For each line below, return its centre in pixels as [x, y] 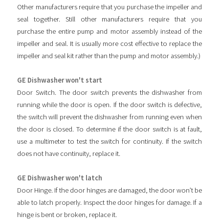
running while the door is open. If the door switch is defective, [109, 105]
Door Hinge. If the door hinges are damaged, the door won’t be [109, 190]
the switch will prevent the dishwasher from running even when [109, 117]
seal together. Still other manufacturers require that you [109, 19]
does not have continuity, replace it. [69, 154]
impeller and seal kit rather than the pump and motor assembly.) [109, 56]
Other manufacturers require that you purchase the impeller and [109, 7]
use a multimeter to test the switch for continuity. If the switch [109, 142]
